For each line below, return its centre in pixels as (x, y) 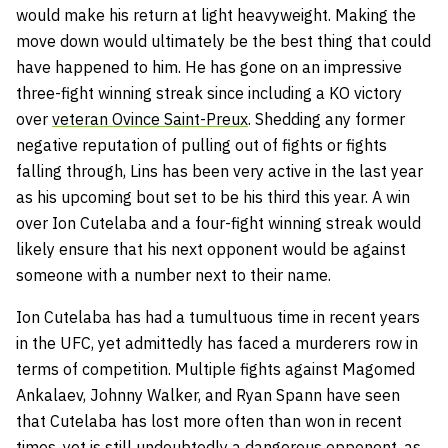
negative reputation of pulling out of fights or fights (201, 144)
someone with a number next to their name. (175, 274)
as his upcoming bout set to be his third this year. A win (213, 196)
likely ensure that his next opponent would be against (211, 248)
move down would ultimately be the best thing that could (223, 40)
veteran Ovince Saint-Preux (150, 118)
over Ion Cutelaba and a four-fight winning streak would (218, 222)
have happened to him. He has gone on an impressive (209, 66)
